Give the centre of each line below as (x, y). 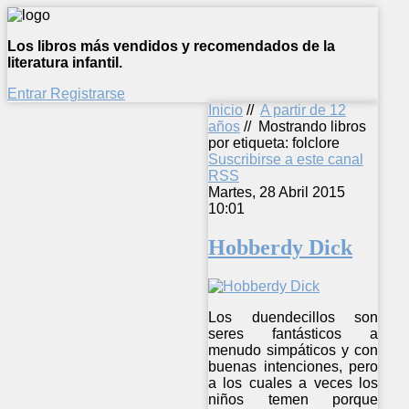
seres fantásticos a (294, 333)
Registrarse (88, 94)
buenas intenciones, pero (294, 366)
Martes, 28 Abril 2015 (277, 192)
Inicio (225, 110)
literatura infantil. (65, 63)
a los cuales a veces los (294, 383)
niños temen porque (294, 399)
